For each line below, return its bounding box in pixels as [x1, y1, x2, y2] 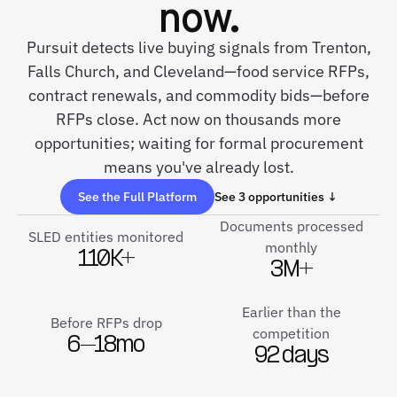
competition [253, 324, 330, 342]
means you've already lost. [103, 157, 294, 177]
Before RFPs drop [50, 314, 162, 331]
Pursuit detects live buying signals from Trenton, [26, 37, 371, 58]
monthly [265, 238, 317, 256]
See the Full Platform [77, 189, 197, 205]
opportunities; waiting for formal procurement [34, 133, 363, 153]
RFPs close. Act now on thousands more [56, 109, 341, 129]
